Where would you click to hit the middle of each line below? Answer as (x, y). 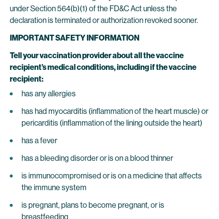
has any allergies (49, 94)
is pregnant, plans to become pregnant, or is (93, 205)
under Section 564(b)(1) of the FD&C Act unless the (93, 9)
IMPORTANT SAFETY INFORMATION (75, 38)
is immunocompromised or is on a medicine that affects (112, 176)
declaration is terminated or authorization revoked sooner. (105, 20)
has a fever (39, 141)
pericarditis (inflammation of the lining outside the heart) (112, 123)
